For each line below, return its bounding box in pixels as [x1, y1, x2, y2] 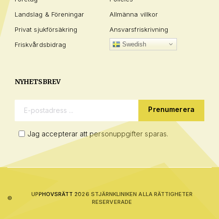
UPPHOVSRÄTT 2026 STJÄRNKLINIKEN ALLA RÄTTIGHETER [31, 191, 193, 198]
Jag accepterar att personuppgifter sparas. [27, 130, 168, 138]
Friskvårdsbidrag [15, 40, 66, 48]
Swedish [120, 40, 147, 48]
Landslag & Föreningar [15, 10, 85, 18]
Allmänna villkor [109, 10, 158, 18]
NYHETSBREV [15, 77, 61, 86]
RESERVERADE [92, 198, 132, 206]
